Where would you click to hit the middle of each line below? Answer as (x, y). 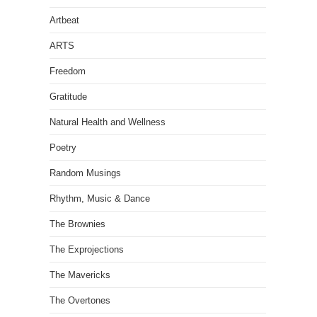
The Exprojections (87, 249)
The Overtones (80, 300)
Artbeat (64, 20)
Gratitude (68, 97)
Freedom (68, 71)
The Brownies (77, 224)
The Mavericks (80, 275)
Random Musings (85, 173)
